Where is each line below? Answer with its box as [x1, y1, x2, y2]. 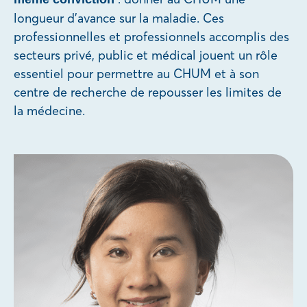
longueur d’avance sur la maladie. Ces [14, 10, 224, 27]
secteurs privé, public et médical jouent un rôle [14, 47, 278, 64]
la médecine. [14, 103, 85, 119]
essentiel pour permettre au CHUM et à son [14, 66, 259, 82]
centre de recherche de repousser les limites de [14, 84, 282, 101]
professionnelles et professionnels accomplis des [14, 29, 289, 45]
